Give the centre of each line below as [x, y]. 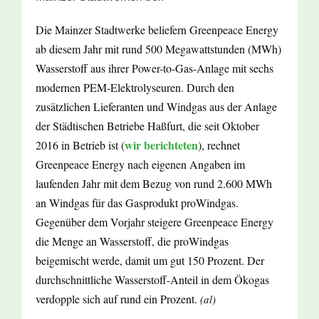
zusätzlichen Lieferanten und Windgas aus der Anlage [156, 107]
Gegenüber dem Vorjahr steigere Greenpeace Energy [155, 222]
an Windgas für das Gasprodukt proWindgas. [137, 203]
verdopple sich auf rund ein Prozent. [116, 299]
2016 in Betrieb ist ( [80, 145]
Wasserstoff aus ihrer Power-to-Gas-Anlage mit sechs [155, 68]
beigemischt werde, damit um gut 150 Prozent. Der [150, 261]
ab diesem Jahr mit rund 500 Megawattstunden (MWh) [158, 49]
